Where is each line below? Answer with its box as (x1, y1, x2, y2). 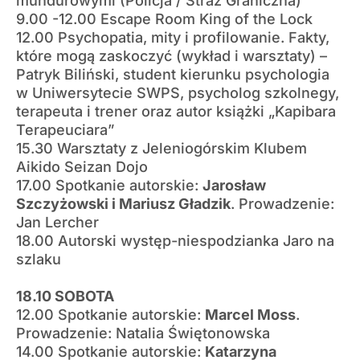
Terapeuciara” (16, 121, 114, 138)
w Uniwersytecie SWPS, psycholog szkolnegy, (16, 84, 339, 101)
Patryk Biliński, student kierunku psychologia (16, 65, 329, 83)
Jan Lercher (16, 213, 99, 231)
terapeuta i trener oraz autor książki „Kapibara (16, 102, 336, 120)
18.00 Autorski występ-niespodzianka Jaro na (16, 231, 334, 249)
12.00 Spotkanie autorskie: (16, 305, 205, 323)
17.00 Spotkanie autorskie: (16, 176, 202, 194)
